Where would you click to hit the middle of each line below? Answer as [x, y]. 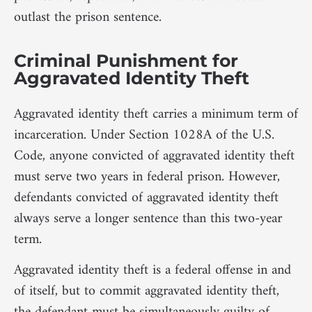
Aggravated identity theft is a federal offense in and [153, 271]
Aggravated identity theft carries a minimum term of [156, 115]
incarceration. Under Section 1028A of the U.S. [144, 136]
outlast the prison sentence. [88, 17]
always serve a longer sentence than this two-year [148, 219]
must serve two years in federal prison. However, [147, 178]
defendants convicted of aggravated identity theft [146, 198]
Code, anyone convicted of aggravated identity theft [154, 157]
